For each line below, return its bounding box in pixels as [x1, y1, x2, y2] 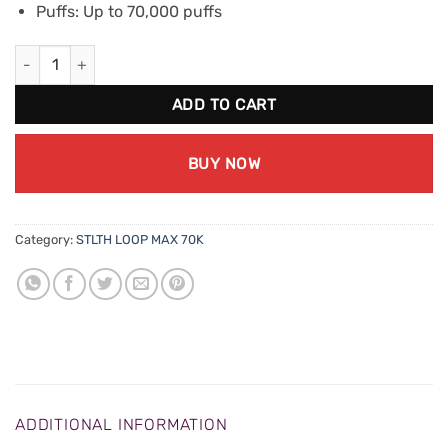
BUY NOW [187, 153, 261, 173]
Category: [15, 231, 76, 247]
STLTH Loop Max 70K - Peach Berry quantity [14, 46, 311, 64]
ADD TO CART [171, 94, 277, 114]
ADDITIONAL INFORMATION [15, 414, 228, 434]
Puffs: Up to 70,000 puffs [35, 2, 222, 21]
